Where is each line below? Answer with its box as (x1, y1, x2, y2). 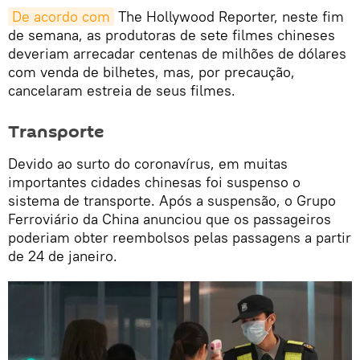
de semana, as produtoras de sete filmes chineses (8, 26, 335, 45)
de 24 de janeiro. (8, 246, 117, 265)
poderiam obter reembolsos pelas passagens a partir (8, 227, 351, 247)
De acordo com (12, 7, 110, 27)
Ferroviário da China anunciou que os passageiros (8, 209, 331, 228)
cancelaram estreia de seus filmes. (8, 81, 235, 100)
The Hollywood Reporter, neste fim (114, 7, 344, 27)
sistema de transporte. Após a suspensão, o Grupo (8, 190, 336, 210)
